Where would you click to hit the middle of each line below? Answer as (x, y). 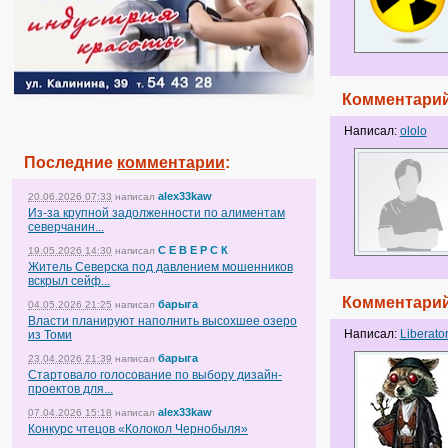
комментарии (171, 162)
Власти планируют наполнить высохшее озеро (162, 321)
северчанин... (66, 227)
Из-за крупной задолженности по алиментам (156, 213)
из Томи (50, 335)
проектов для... (70, 389)
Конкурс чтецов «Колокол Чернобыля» (138, 429)
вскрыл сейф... (69, 281)
